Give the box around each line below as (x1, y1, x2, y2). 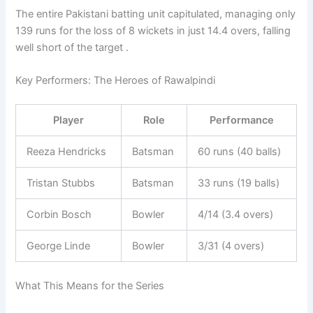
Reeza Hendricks (27, 145, 107, 159)
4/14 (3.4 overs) (198, 208, 274, 221)
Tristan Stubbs (27, 177, 96, 190)
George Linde (27, 240, 91, 253)
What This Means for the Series (15, 279, 165, 293)
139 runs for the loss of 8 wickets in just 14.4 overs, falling (15, 24, 291, 38)
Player (53, 114, 85, 127)
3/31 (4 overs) (198, 240, 265, 253)
